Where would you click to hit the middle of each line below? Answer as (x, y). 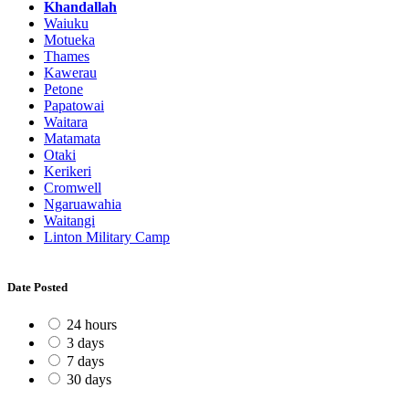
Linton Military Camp (107, 236)
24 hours (92, 325)
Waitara (66, 121)
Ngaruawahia (83, 204)
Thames (67, 56)
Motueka (69, 39)
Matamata (72, 138)
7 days (85, 362)
